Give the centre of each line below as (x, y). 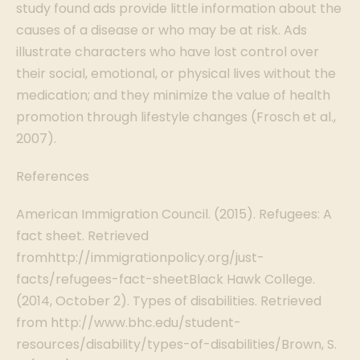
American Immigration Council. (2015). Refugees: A (174, 214)
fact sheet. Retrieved (82, 236)
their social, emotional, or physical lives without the (176, 74)
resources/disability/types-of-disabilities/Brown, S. (176, 344)
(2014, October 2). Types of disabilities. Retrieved (169, 301)
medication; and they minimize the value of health (173, 95)
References (53, 176)
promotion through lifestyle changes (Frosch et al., (176, 117)
